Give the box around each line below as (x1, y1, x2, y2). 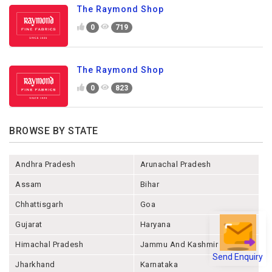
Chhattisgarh (15, 200, 63, 209)
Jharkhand (15, 260, 55, 270)
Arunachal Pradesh (140, 160, 211, 169)
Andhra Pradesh (15, 160, 75, 169)
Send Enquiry (212, 247, 263, 257)
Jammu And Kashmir (140, 240, 219, 250)
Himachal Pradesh (15, 240, 83, 250)
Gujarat (15, 220, 42, 229)
